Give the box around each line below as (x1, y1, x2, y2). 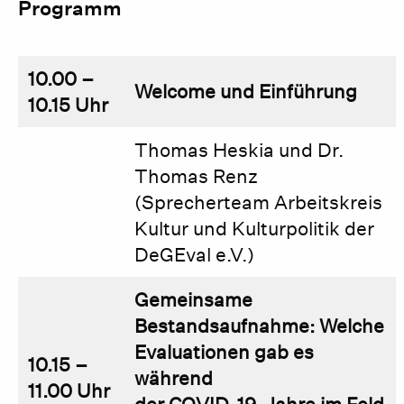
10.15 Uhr (28, 94, 109, 116)
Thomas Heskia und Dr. (134, 139, 344, 161)
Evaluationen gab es (134, 341, 315, 363)
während (134, 367, 214, 390)
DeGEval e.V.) (134, 243, 255, 266)
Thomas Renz (134, 165, 259, 188)
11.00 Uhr (28, 380, 111, 402)
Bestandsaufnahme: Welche (134, 315, 385, 337)
